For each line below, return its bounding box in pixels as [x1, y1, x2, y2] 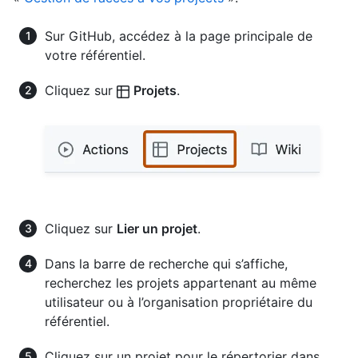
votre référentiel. [45, 47, 145, 63]
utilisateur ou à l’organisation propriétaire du [45, 293, 312, 310]
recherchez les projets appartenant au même [45, 274, 316, 291]
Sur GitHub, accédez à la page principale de [45, 28, 312, 44]
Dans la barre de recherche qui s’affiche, [45, 255, 288, 272]
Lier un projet [117, 220, 197, 237]
